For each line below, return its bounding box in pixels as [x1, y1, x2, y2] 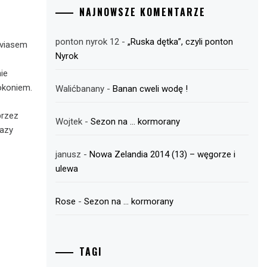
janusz [55, 149, 82, 160]
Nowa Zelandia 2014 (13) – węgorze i [89, 149, 236, 160]
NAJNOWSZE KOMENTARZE [79, 5, 206, 19]
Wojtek [55, 116, 83, 127]
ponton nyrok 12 [55, 36, 120, 47]
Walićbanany [55, 83, 105, 94]
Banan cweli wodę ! [113, 83, 188, 94]
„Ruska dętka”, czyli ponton [128, 36, 234, 47]
